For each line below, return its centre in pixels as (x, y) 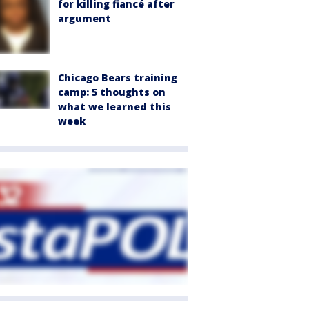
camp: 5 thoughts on (112, 92)
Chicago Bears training (118, 78)
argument (84, 19)
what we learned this (114, 107)
